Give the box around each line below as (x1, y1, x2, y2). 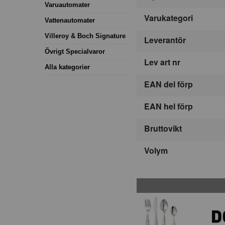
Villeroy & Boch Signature (45, 32, 126, 40)
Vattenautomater (45, 16, 95, 24)
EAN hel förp (144, 100, 193, 113)
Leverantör (144, 34, 186, 46)
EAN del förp (144, 78, 193, 90)
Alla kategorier (45, 63, 90, 71)
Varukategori (144, 12, 193, 24)
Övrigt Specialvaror (45, 47, 105, 55)
